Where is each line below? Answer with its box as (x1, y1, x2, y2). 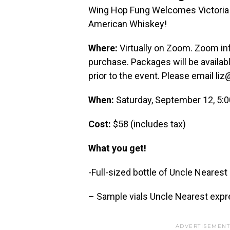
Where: (88, 43, 120, 54)
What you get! (88, 143, 146, 154)
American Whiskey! (88, 18, 167, 30)
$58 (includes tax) (113, 119, 186, 130)
